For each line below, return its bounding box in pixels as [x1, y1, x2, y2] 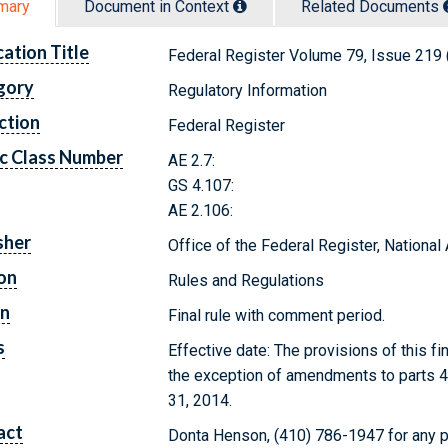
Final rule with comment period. [168, 305, 386, 325]
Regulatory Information [168, 80, 328, 100]
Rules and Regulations [168, 270, 325, 290]
